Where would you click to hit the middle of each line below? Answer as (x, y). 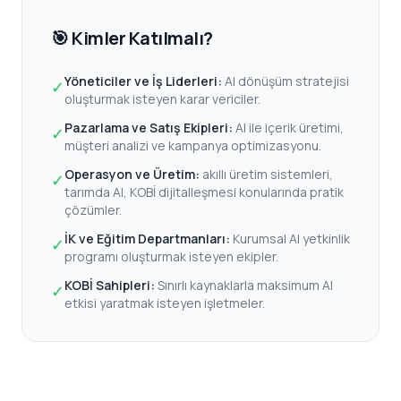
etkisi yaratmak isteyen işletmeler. (165, 303)
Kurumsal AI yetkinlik (291, 239)
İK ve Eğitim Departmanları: (147, 239)
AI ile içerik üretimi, (290, 128)
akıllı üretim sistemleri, (268, 174)
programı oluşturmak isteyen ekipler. (171, 256)
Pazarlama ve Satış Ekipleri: (149, 128)
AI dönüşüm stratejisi (287, 81)
